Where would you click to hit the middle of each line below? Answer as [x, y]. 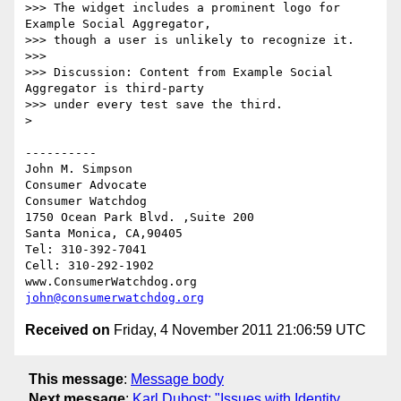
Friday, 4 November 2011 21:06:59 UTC [238, 330]
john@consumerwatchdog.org [115, 298]
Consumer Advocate [86, 185]
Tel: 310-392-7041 [86, 250]
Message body [177, 379]
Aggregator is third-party [118, 89]
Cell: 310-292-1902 [90, 266]
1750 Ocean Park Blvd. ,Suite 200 [140, 218]
